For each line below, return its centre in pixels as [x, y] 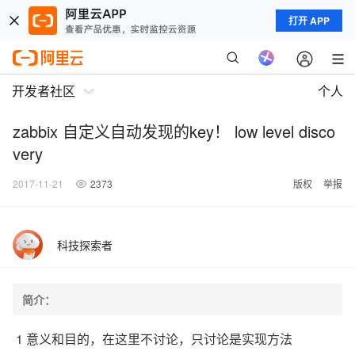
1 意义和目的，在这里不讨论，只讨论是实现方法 [154, 339]
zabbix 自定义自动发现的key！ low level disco [174, 131]
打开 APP [309, 21]
